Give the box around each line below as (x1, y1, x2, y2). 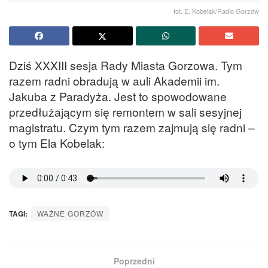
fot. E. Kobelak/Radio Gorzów (173, 5, 259, 16)
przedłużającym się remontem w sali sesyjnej (9, 103, 242, 120)
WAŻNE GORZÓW (37, 208, 103, 219)
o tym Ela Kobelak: (9, 134, 105, 151)
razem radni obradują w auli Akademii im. (9, 72, 220, 89)
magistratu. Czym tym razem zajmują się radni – (9, 118, 255, 135)
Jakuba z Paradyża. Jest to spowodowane (9, 87, 227, 104)
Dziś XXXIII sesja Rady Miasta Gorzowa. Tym (9, 56, 242, 73)
